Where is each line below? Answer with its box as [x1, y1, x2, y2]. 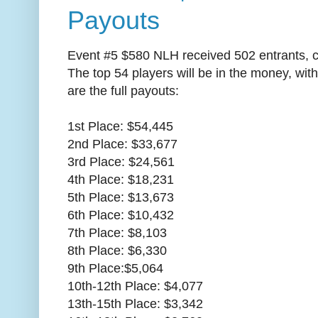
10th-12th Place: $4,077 [67, 278, 203, 293]
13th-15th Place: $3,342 [67, 296, 203, 311]
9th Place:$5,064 [67, 261, 163, 275]
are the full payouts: [67, 83, 179, 98]
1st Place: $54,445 [67, 119, 173, 133]
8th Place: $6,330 [67, 243, 167, 258]
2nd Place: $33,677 [67, 136, 177, 151]
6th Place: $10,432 [67, 207, 174, 222]
